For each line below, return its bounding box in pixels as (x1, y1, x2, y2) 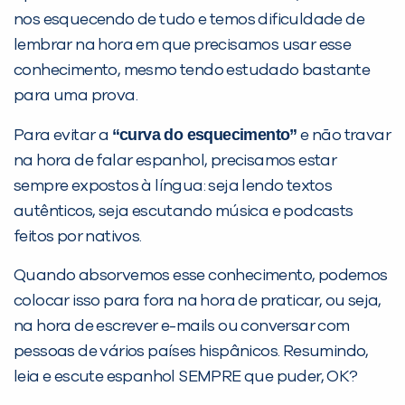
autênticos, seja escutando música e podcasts (14, 203, 353, 221)
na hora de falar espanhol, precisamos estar (14, 153, 337, 170)
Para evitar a (14, 127, 112, 145)
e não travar (297, 127, 391, 145)
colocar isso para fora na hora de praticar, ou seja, (14, 293, 381, 310)
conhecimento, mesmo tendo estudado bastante (14, 62, 371, 80)
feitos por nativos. (14, 229, 142, 246)
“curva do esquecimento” (111, 126, 297, 145)
